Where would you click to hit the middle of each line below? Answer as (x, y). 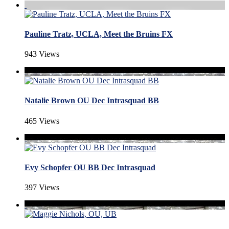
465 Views (42, 121)
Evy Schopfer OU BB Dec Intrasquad (90, 167)
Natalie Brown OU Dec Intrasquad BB (92, 101)
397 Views (42, 188)
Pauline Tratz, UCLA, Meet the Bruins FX (99, 34)
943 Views (42, 54)
